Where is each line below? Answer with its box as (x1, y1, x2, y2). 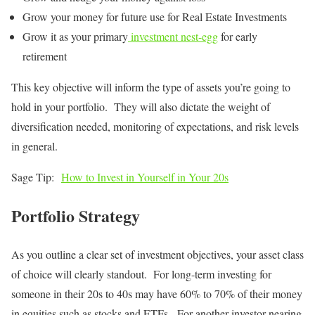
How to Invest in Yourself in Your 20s (61, 169, 229, 185)
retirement (22, 49, 67, 64)
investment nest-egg (128, 29, 218, 44)
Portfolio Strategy (11, 202, 140, 228)
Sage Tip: (11, 169, 61, 185)
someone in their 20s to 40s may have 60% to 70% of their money (11, 285, 302, 301)
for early (218, 29, 257, 44)
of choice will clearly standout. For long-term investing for (11, 266, 271, 281)
